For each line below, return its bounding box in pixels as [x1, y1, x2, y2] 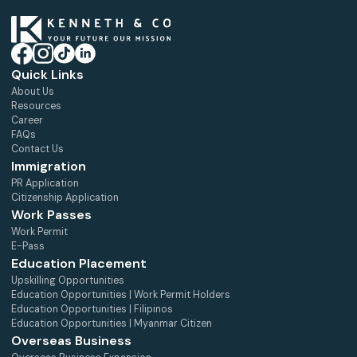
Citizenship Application [11, 190, 119, 204]
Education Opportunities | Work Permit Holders [11, 288, 230, 301]
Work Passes [11, 206, 92, 223]
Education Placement [11, 254, 147, 272]
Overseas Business [11, 331, 131, 349]
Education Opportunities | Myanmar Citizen [11, 316, 212, 330]
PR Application [11, 176, 79, 190]
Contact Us [11, 142, 64, 155]
